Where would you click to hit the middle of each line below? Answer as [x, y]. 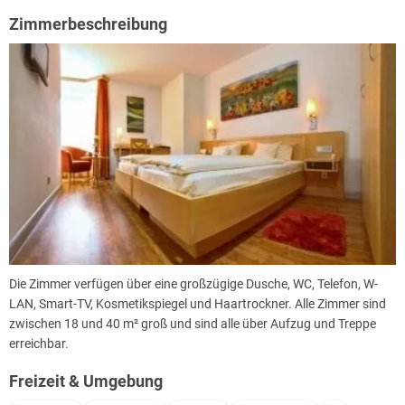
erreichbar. [39, 343]
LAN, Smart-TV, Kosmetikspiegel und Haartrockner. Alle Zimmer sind [198, 303]
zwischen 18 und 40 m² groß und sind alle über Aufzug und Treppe [193, 323]
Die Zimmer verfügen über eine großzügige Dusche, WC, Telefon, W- [193, 283]
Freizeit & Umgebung [86, 381]
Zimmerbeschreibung [88, 24]
